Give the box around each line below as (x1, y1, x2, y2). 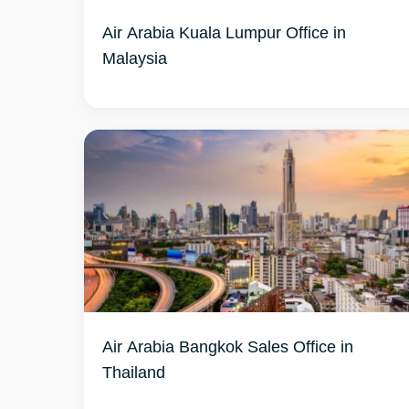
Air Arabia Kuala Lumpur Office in (102, 22, 346, 42)
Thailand (102, 362, 165, 382)
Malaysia (102, 47, 167, 68)
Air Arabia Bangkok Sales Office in (102, 336, 353, 356)
